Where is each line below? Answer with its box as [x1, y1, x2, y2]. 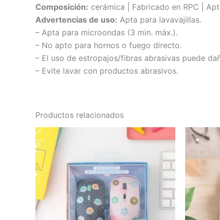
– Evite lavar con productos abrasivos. [35, 66, 178, 76]
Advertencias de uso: [35, 15, 117, 25]
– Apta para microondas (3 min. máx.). [35, 27, 178, 38]
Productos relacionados [35, 110, 124, 120]
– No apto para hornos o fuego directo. [35, 40, 182, 51]
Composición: [35, 2, 88, 12]
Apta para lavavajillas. [117, 15, 201, 25]
